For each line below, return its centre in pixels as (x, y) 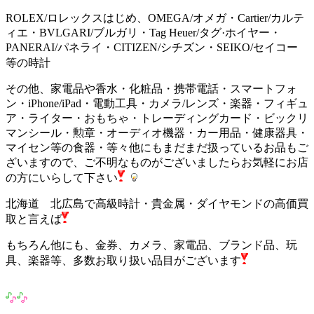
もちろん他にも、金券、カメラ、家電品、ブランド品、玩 (151, 245)
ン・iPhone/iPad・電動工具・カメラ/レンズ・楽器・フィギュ (157, 103)
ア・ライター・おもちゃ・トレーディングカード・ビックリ (157, 118)
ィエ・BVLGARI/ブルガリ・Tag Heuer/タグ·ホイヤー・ (143, 32)
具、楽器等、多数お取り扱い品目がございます (123, 260)
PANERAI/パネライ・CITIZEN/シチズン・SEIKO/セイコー (152, 47)
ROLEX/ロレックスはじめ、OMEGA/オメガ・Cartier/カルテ (155, 18)
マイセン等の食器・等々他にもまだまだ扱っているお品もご (157, 147)
